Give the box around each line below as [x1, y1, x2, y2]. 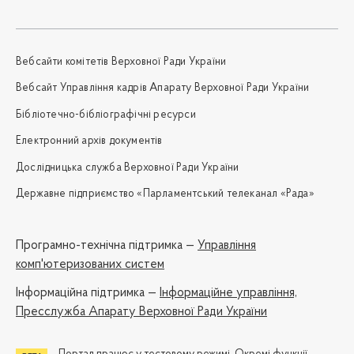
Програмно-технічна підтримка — [16, 239, 198, 253]
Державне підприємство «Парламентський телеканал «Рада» [16, 187, 314, 200]
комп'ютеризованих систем [16, 258, 164, 272]
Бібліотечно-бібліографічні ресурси [16, 108, 196, 121]
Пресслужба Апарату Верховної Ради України [16, 306, 267, 319]
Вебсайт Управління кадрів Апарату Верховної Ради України [16, 82, 310, 95]
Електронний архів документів [16, 135, 163, 148]
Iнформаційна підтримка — [16, 287, 160, 300]
